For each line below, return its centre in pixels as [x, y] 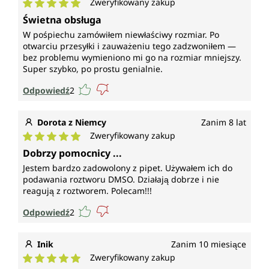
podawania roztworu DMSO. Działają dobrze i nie [121, 180]
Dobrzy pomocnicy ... [72, 153]
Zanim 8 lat [224, 122]
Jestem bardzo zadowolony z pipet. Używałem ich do [128, 168]
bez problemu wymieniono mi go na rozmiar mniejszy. [132, 58]
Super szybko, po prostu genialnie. [93, 69]
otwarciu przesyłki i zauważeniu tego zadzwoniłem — [129, 46]
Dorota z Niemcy [72, 122]
